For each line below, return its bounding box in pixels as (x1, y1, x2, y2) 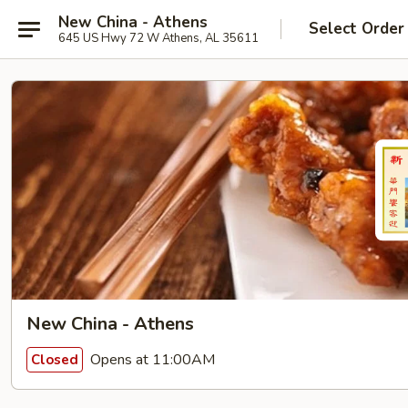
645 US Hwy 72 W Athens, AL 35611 (58, 29, 259, 46)
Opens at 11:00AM (87, 349, 215, 370)
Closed (31, 350, 78, 369)
